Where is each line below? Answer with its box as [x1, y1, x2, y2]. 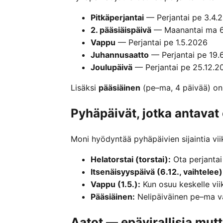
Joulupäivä [91, 62, 132, 73]
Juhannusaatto [91, 50, 149, 60]
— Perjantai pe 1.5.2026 [115, 37, 208, 48]
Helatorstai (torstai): [91, 154, 171, 165]
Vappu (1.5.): [91, 179, 140, 190]
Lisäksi [71, 83, 99, 93]
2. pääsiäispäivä [91, 25, 151, 35]
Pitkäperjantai [91, 12, 144, 23]
